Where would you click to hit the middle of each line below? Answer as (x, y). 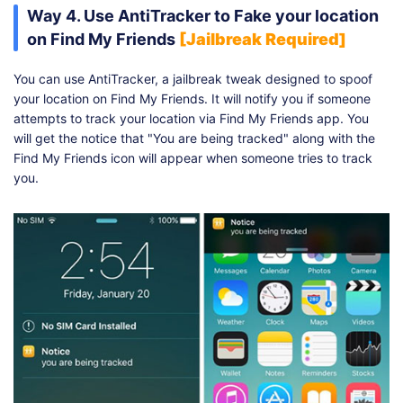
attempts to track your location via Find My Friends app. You (191, 118)
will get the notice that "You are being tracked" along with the (194, 138)
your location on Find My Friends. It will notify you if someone (192, 98)
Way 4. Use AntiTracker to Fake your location (203, 15)
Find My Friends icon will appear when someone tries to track (193, 157)
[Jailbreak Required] (263, 39)
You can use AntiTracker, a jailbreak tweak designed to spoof (193, 78)
